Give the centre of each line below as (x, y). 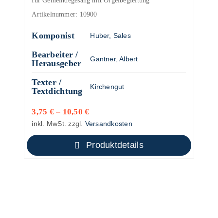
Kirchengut (107, 87)
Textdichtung (57, 91)
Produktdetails (115, 145)
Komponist (53, 36)
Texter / (47, 82)
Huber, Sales (110, 36)
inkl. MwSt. (49, 124)
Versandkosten (109, 124)
